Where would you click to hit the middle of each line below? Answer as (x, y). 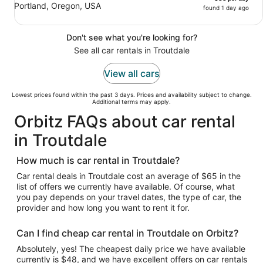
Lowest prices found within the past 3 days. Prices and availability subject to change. (131, 95)
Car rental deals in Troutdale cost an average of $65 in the (129, 176)
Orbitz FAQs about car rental (125, 122)
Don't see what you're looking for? (131, 37)
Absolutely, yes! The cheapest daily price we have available (131, 249)
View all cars (131, 73)
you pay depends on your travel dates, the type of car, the (129, 197)
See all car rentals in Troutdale (131, 50)
